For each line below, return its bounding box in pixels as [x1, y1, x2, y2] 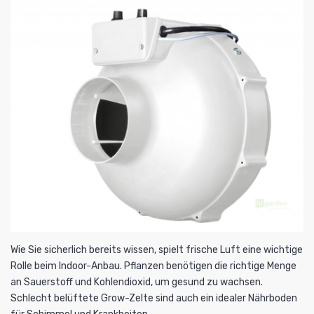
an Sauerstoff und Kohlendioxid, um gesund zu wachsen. [11, 275, 263, 288]
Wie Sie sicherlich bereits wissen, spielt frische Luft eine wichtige [11, 243, 303, 256]
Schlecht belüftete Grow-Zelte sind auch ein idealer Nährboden [11, 292, 297, 304]
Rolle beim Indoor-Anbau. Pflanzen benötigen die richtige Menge [11, 259, 296, 272]
